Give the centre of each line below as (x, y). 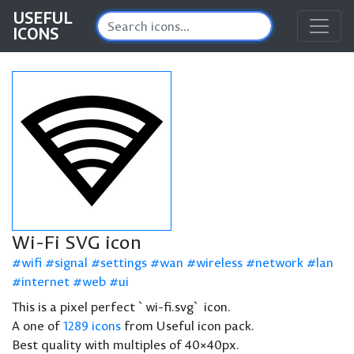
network (279, 262)
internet (45, 281)
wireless (219, 262)
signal (71, 262)
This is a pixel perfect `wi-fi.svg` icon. (121, 307)
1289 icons (92, 326)
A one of (38, 326)
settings (124, 262)
